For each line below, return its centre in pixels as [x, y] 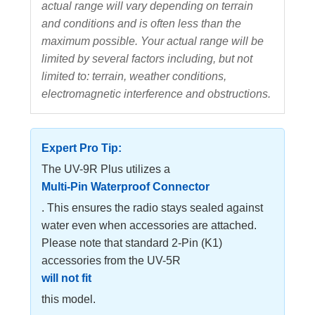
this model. [69, 299]
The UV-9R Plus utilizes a [106, 169]
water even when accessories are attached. [149, 225]
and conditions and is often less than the [141, 23]
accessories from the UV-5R [111, 260]
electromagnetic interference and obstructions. [156, 94]
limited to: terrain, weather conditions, [134, 76]
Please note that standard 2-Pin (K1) [132, 243]
